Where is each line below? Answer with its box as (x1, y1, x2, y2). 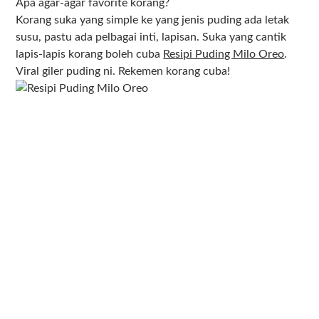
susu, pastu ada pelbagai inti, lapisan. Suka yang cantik (16, 31, 287, 43)
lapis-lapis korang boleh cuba (16, 48, 164, 60)
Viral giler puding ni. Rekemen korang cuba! (16, 66, 231, 77)
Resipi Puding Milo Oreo (163, 48, 285, 60)
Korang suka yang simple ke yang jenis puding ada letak (16, 14, 290, 26)
